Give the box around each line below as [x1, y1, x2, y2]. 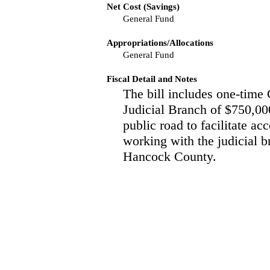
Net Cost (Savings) [106, 2, 180, 11]
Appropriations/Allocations [106, 38, 213, 48]
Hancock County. [122, 149, 216, 164]
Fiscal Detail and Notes [106, 74, 197, 84]
